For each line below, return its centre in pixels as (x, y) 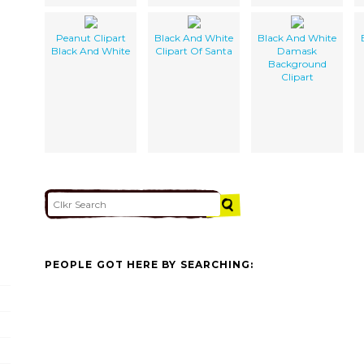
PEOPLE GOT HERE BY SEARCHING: (149, 265)
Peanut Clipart (91, 37)
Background (297, 63)
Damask (297, 50)
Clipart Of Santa (194, 50)
